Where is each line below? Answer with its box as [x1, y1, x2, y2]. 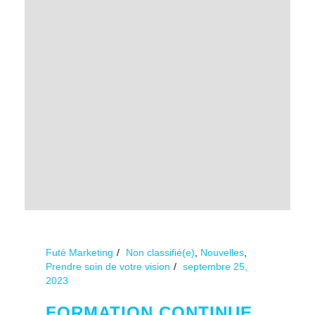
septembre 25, [183, 260, 247, 272]
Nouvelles [200, 246, 244, 258]
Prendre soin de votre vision [46, 260, 170, 272]
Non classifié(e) [126, 246, 195, 258]
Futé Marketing [46, 246, 113, 258]
